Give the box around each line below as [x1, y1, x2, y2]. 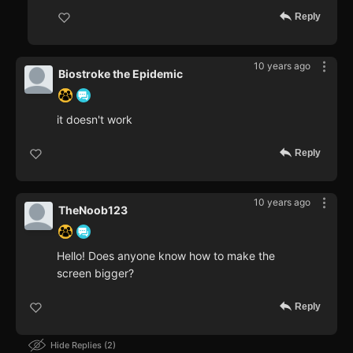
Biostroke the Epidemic [58, 67, 183, 81]
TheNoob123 [58, 203, 128, 217]
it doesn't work [57, 113, 132, 127]
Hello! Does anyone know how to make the [57, 249, 275, 263]
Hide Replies [50, 340, 104, 351]
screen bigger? [57, 266, 134, 281]
